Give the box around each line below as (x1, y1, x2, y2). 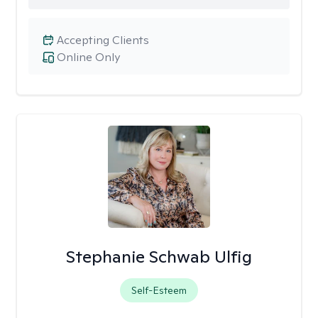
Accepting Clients (57, 33, 149, 48)
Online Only (57, 50, 120, 65)
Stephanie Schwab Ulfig (65, 246, 252, 268)
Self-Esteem (131, 284, 187, 297)
